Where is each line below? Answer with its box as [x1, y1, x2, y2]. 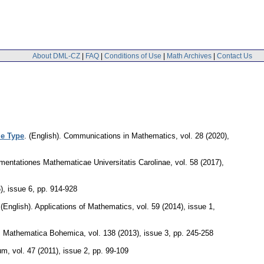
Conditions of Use [104, 51, 161, 60]
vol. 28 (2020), [180, 131, 229, 140]
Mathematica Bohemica [3, 228, 84, 237]
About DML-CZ [32, 51, 80, 60]
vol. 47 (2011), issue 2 [12, 246, 88, 255]
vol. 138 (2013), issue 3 [88, 228, 169, 237]
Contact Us [217, 51, 252, 60]
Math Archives [167, 51, 212, 60]
